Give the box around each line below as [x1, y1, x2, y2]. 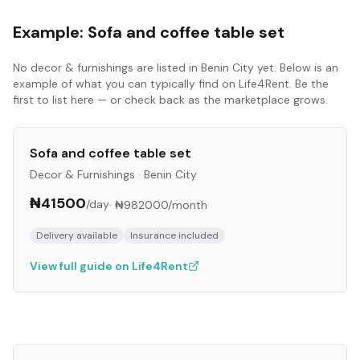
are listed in [133, 60, 201, 75]
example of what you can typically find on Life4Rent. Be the [13, 76, 329, 91]
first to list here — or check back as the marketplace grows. [13, 92, 328, 107]
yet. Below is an [254, 60, 338, 75]
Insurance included [130, 229, 219, 242]
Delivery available [36, 229, 117, 242]
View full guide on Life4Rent [30, 259, 188, 273]
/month [168, 198, 207, 212]
